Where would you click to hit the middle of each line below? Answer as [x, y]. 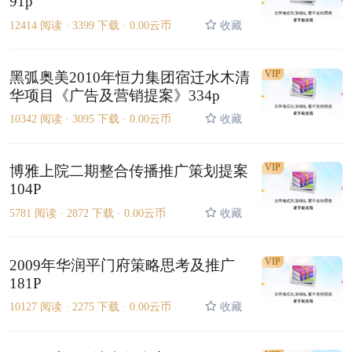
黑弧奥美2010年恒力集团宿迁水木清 [129, 77]
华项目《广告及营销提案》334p [114, 95]
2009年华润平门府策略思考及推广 [122, 265]
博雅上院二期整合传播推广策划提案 [128, 171]
